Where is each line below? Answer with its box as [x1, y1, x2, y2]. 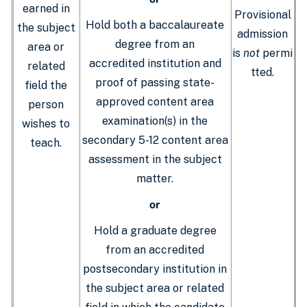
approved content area [96, 95, 214, 108]
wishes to [22, 117, 70, 130]
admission [237, 27, 288, 40]
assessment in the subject [88, 153, 222, 166]
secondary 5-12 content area [82, 134, 228, 147]
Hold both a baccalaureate [86, 19, 224, 32]
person [28, 98, 64, 111]
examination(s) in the [102, 114, 208, 127]
